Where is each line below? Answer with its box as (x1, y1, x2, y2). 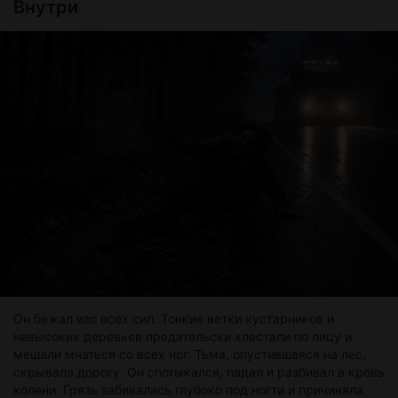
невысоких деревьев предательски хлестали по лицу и (13, 329, 352, 345)
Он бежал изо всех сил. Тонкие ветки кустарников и (13, 311, 334, 327)
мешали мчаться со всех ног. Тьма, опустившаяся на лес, (13, 346, 366, 362)
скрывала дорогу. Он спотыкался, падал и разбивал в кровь (13, 364, 385, 380)
